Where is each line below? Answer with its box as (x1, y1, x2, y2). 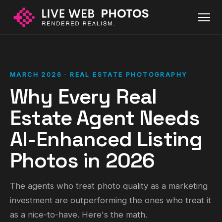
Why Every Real (10, 83, 157, 110)
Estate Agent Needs (10, 105, 200, 131)
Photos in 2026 (10, 147, 155, 173)
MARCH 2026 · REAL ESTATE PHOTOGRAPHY (10, 71, 188, 78)
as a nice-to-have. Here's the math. (10, 210, 147, 220)
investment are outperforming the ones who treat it (10, 195, 211, 205)
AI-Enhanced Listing (10, 126, 203, 152)
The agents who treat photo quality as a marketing (10, 181, 208, 191)
